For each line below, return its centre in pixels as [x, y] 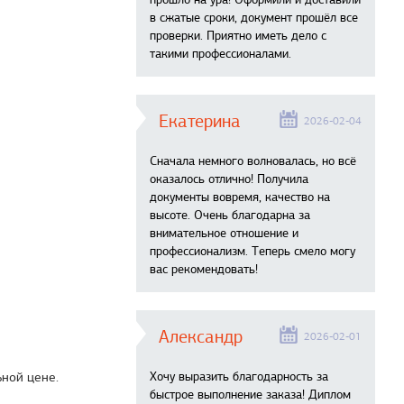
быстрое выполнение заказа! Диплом [250, 395]
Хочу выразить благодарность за [239, 376]
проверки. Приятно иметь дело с [238, 36]
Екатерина [200, 121]
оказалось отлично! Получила [229, 179]
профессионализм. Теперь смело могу [252, 251]
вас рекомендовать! [204, 269]
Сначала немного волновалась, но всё [253, 161]
